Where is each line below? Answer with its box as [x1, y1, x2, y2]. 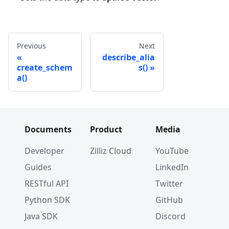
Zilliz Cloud [90, 145, 131, 157]
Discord [155, 211, 186, 222]
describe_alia [102, 52, 155, 63]
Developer [25, 145, 64, 157]
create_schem [17, 62, 73, 74]
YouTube [155, 145, 189, 157]
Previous [17, 41, 46, 51]
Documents [25, 124, 72, 135]
